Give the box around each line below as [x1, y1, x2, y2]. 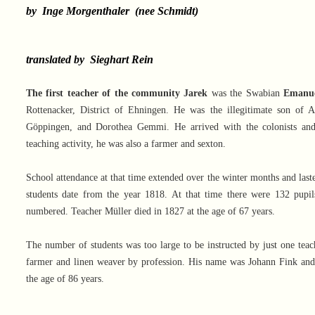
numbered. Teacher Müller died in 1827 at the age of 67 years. [25, 206, 275, 217]
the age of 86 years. [25, 274, 104, 285]
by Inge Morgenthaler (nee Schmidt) [25, 5, 198, 18]
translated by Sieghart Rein [25, 53, 153, 66]
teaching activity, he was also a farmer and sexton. [25, 139, 226, 150]
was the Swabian [207, 88, 284, 99]
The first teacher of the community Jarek [25, 88, 208, 99]
